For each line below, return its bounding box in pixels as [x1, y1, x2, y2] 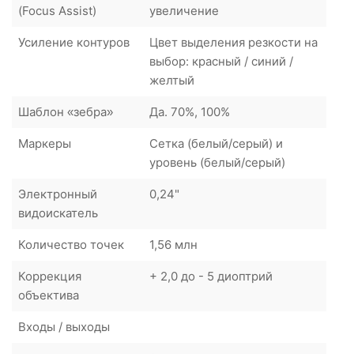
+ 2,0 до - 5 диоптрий [149, 268, 273, 284]
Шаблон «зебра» [18, 104, 113, 119]
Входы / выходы [18, 318, 110, 334]
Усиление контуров [18, 34, 130, 50]
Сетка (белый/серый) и [149, 135, 283, 151]
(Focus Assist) [18, 2, 96, 18]
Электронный [18, 186, 97, 201]
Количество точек [18, 236, 124, 252]
